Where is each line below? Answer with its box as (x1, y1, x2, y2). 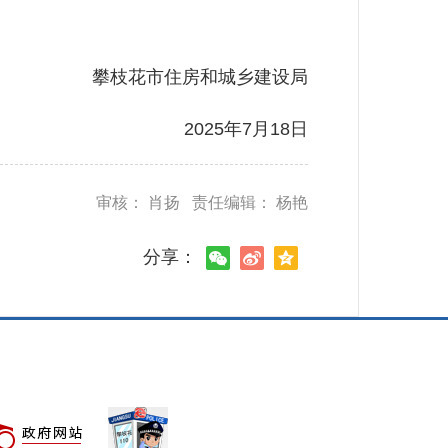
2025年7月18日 (147, 119, 308, 139)
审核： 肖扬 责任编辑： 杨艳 (95, 194, 308, 211)
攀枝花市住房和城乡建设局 (55, 67, 308, 87)
